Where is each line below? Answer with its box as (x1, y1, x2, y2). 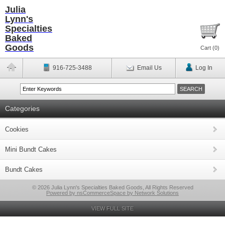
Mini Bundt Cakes (5, 146, 57, 153)
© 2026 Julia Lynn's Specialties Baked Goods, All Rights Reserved (32, 184, 193, 190)
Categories (5, 104, 40, 113)
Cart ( (200, 45, 214, 51)
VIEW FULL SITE (91, 205, 134, 211)
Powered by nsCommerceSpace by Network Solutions (46, 190, 179, 196)
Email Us (137, 64, 162, 71)
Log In (195, 64, 212, 71)
